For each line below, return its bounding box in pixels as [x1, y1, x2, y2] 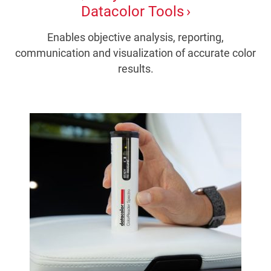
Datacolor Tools [81, 2, 184, 20]
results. [117, 62, 154, 75]
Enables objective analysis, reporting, [47, 30, 224, 44]
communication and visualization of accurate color [15, 46, 256, 59]
